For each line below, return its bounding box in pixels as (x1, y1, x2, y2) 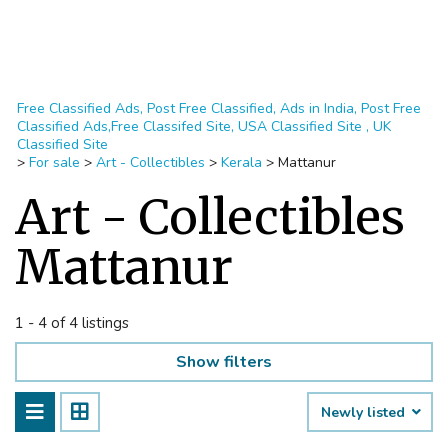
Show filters (176, 351, 272, 373)
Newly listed (321, 403, 409, 422)
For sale (29, 153, 80, 172)
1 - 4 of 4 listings (15, 313, 129, 333)
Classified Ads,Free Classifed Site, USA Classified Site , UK (17, 117, 391, 136)
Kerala (221, 153, 262, 172)
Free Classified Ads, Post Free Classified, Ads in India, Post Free (17, 99, 421, 118)
